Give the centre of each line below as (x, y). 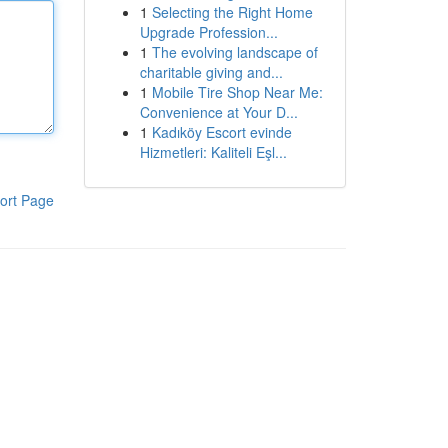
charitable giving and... (211, 72)
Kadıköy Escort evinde (221, 132)
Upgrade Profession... (208, 32)
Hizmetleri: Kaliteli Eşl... (213, 152)
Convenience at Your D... (218, 112)
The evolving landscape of (234, 52)
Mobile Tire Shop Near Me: (237, 92)
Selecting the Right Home (232, 12)
